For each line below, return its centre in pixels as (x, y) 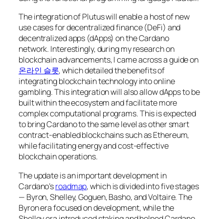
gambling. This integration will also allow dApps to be (109, 92)
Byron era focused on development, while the (96, 208)
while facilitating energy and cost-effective (94, 146)
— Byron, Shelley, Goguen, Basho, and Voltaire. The (105, 197)
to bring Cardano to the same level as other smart (104, 124)
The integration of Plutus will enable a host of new (104, 17)
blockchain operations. (58, 157)
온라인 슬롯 (39, 71)
